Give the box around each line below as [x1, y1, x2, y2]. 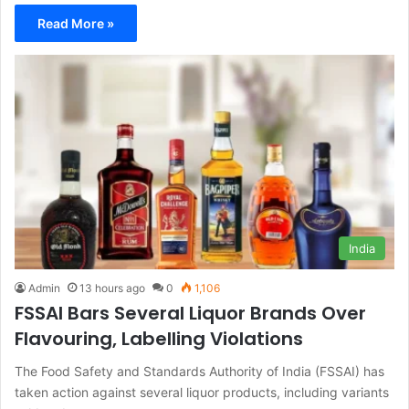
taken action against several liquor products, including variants [15, 383, 389, 400]
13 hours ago [79, 280, 145, 295]
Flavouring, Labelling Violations [15, 325, 303, 351]
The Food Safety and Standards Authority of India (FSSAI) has [15, 362, 384, 379]
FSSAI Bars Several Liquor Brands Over [15, 299, 366, 326]
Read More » [37, 16, 114, 32]
